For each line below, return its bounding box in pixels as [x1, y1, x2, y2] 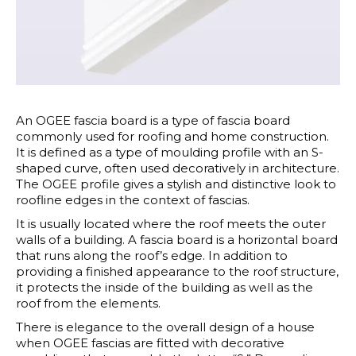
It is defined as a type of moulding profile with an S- [16, 144, 323, 160]
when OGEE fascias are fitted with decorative [16, 335, 284, 350]
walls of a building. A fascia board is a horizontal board [16, 231, 338, 247]
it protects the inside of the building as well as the [16, 279, 313, 295]
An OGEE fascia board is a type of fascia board [16, 112, 290, 128]
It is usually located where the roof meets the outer [16, 215, 326, 231]
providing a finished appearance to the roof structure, [16, 263, 339, 279]
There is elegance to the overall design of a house [16, 319, 315, 335]
